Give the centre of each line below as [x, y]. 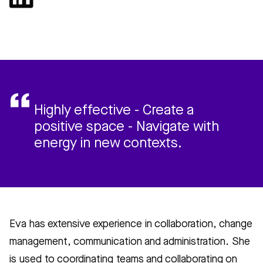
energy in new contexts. [108, 144]
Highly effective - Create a [114, 111]
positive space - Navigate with [126, 128]
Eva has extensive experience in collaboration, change [131, 225]
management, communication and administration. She [130, 242]
